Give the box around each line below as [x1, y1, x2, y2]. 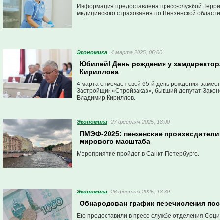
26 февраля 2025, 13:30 [111, 189, 170, 194]
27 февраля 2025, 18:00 [111, 119, 170, 125]
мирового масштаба [80, 137, 150, 145]
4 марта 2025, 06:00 [111, 49, 162, 55]
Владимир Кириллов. [77, 94, 135, 101]
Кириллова [80, 68, 119, 76]
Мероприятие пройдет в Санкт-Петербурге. [77, 150, 199, 157]
